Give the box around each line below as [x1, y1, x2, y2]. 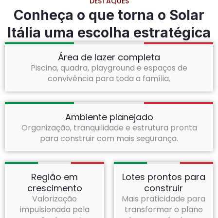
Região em [31, 170, 78, 183]
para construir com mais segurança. [40, 132, 178, 144]
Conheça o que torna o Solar [14, 6, 204, 23]
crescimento [27, 182, 82, 194]
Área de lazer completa [58, 51, 160, 63]
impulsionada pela [19, 203, 90, 215]
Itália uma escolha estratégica [7, 24, 211, 41]
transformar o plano [124, 203, 203, 215]
